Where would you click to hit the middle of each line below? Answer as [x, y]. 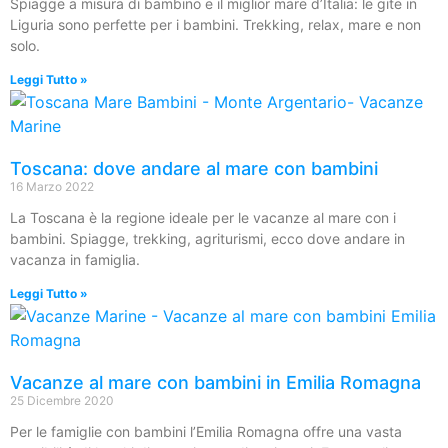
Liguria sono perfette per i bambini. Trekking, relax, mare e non [215, 24]
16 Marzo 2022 [52, 186]
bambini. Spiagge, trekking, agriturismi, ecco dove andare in [207, 238]
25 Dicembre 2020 [62, 400]
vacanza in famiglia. [75, 259]
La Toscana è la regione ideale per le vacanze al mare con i [203, 217]
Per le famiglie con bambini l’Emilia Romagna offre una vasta [206, 431]
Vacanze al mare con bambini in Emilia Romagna [215, 382]
